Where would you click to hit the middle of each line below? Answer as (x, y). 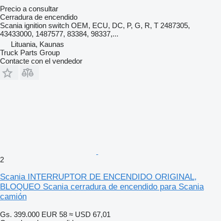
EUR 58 (54, 214)
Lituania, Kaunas (37, 44)
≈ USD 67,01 (90, 214)
